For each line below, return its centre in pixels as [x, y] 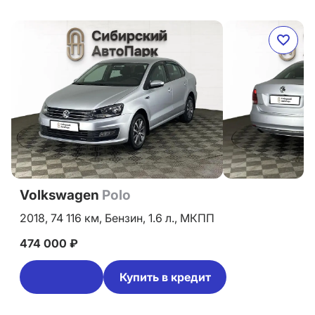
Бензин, [127, 218]
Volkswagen [61, 195]
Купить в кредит [165, 277]
